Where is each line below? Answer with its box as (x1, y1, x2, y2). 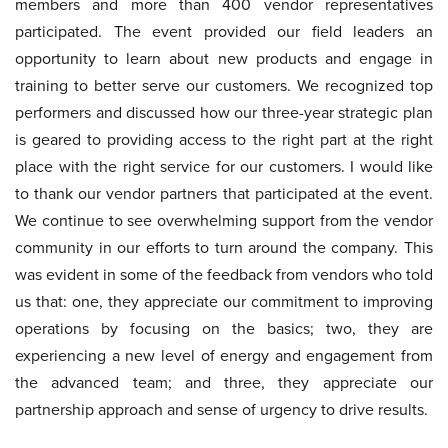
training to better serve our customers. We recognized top (15, 74, 433, 97)
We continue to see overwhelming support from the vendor (15, 209, 433, 232)
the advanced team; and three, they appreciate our (15, 371, 433, 394)
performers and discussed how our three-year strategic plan (15, 101, 433, 124)
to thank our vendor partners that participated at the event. (15, 182, 433, 205)
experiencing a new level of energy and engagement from (15, 344, 433, 367)
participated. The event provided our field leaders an (15, 20, 433, 43)
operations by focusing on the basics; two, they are (15, 317, 433, 340)
